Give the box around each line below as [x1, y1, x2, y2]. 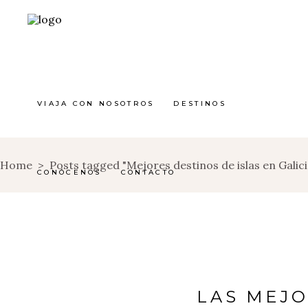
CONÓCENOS [37, 167, 102, 177]
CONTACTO [120, 167, 176, 177]
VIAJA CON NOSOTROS [37, 98, 155, 108]
